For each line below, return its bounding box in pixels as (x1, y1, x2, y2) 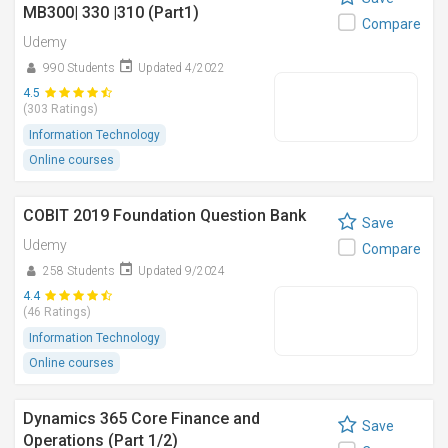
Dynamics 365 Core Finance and (23, 409, 260, 428)
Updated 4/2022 (138, 61, 225, 75)
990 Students (43, 61, 115, 75)
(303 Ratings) (23, 102, 98, 116)
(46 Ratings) (23, 305, 91, 319)
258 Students (43, 264, 115, 278)
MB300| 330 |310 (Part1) (23, 3, 199, 22)
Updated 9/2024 (138, 264, 225, 278)
